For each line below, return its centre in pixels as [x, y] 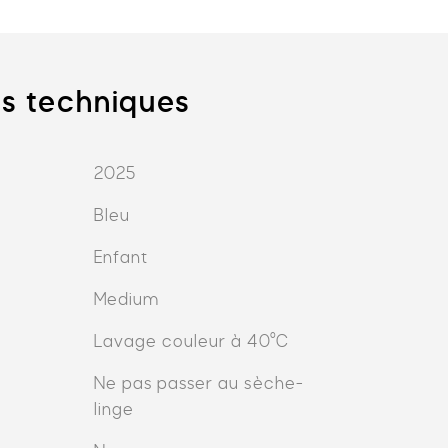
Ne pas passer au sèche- [198, 384]
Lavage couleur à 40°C [191, 342]
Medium [126, 300]
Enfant [120, 258]
